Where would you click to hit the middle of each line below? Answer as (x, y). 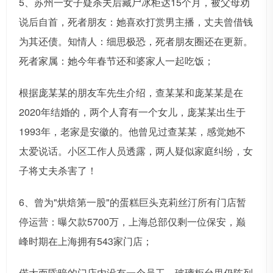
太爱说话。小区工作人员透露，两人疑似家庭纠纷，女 (136, 151)
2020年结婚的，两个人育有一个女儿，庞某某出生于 (132, 112)
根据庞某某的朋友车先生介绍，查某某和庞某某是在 (131, 93)
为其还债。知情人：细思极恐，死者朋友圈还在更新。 (136, 41)
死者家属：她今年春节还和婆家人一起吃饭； (116, 61)
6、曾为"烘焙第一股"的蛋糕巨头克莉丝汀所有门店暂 (133, 202)
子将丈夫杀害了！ (58, 171)
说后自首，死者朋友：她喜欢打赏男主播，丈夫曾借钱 (136, 22)
